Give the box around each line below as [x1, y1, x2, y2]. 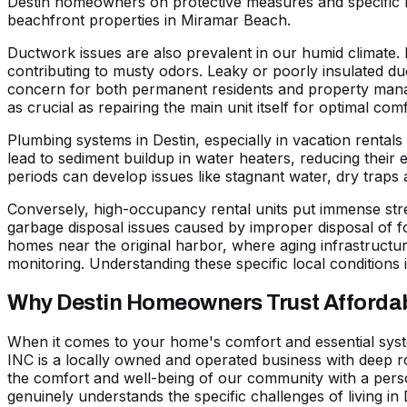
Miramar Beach [181, 11, 287, 30]
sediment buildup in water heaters [58, 149, 291, 168]
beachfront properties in [7, 11, 181, 30]
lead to [7, 149, 58, 168]
